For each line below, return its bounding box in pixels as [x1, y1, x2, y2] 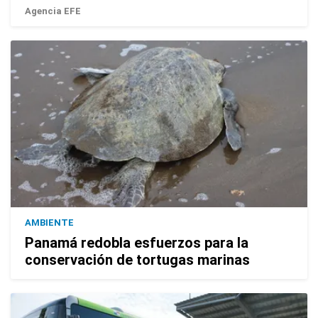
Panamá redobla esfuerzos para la [25, 234, 248, 252]
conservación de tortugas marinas [25, 251, 250, 269]
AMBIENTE [25, 217, 74, 229]
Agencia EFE [25, 6, 81, 17]
